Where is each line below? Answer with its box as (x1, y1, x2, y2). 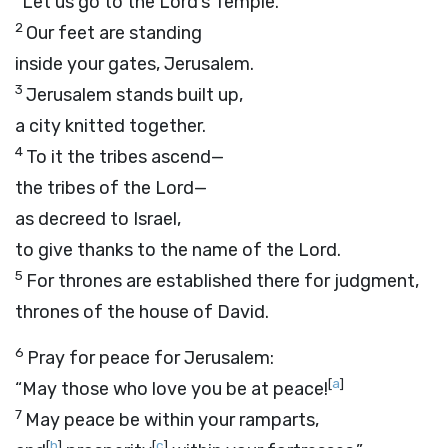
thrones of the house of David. (15, 301, 269, 323)
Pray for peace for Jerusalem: (27, 347, 274, 369)
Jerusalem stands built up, (26, 84, 243, 106)
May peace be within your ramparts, (25, 409, 319, 431)
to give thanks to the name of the (15, 239, 298, 261)
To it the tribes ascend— (26, 146, 224, 168)
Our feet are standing (26, 22, 202, 44)
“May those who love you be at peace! (15, 378, 328, 400)
